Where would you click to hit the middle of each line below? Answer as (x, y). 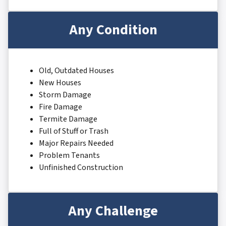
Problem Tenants (69, 155)
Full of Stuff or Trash (74, 131)
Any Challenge (113, 211)
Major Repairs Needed (76, 143)
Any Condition (113, 30)
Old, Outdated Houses (76, 71)
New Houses (60, 83)
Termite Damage (68, 119)
